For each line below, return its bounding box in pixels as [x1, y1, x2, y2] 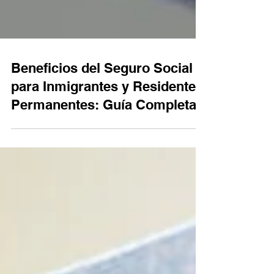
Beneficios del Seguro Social [11, 177, 193, 193]
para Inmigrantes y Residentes [11, 196, 203, 212]
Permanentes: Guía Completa [11, 214, 196, 230]
